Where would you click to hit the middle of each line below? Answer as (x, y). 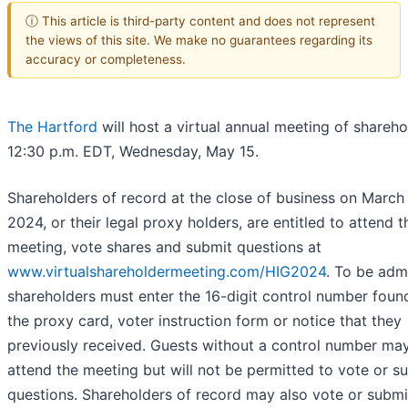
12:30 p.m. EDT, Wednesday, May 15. (133, 152)
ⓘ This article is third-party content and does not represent (200, 20)
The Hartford (52, 127)
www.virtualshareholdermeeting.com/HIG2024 (167, 272)
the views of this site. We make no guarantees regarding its (199, 40)
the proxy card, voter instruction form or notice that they (204, 321)
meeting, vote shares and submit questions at (164, 247)
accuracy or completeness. (106, 59)
